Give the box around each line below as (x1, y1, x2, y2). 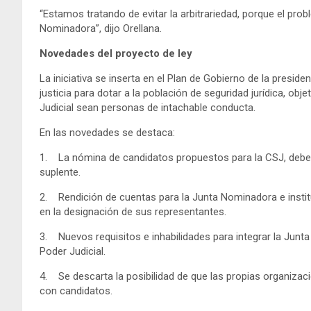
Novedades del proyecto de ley (40, 47, 192, 60)
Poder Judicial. (40, 244, 106, 258)
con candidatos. (40, 284, 112, 297)
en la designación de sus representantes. (40, 205, 226, 218)
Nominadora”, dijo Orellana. (40, 22, 162, 35)
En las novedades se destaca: (40, 126, 175, 139)
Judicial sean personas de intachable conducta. (40, 101, 255, 114)
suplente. (40, 165, 81, 178)
